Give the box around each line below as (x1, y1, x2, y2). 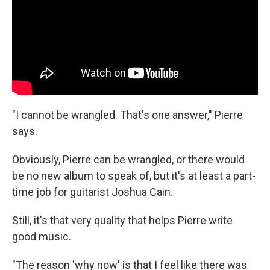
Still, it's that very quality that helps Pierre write (12, 213, 233, 227)
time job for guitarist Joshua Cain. (12, 185, 173, 198)
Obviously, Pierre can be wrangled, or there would (12, 152, 245, 166)
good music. (12, 230, 71, 243)
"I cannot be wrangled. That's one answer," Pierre (12, 108, 243, 121)
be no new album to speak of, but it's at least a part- (12, 169, 256, 182)
